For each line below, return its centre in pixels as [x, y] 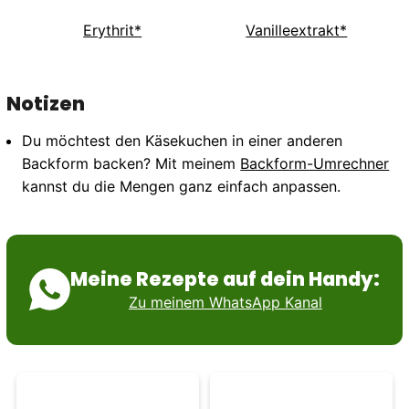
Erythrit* [113, 30]
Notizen [46, 103]
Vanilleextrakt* [297, 30]
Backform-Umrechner [315, 163]
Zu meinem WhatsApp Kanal [225, 302]
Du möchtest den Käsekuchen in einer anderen [183, 140]
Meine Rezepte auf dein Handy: [225, 278]
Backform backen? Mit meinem [131, 163]
